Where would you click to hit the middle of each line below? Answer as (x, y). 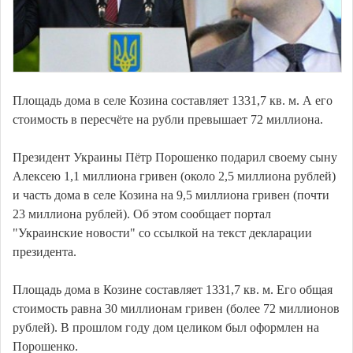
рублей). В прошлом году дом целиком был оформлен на (166, 328)
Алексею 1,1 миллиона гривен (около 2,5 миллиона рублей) (174, 176)
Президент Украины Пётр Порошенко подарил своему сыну (175, 158)
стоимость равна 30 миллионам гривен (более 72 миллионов (176, 309)
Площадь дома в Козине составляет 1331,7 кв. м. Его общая (173, 290)
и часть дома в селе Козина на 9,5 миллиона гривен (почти (171, 195)
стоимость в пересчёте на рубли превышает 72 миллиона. (168, 120)
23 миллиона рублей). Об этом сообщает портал (142, 214)
